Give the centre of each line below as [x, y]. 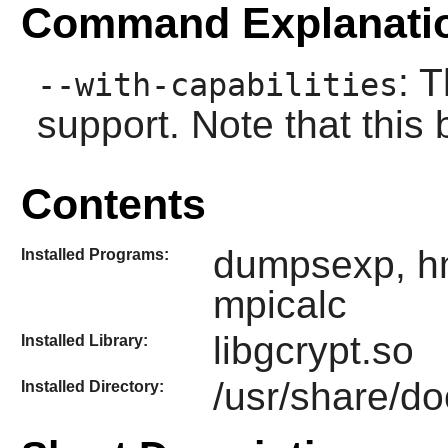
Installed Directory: [92, 387]
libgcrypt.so [313, 350]
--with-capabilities [217, 85]
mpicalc [279, 304]
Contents [113, 204]
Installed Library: [84, 340]
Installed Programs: [94, 254]
